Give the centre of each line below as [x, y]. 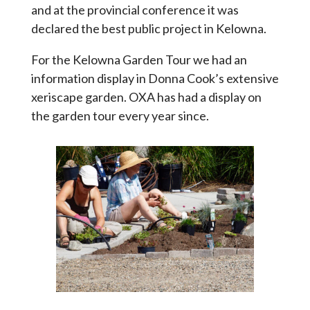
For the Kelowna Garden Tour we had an [139, 59]
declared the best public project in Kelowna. [148, 28]
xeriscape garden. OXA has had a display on [146, 97]
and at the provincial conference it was [135, 9]
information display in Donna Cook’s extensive [155, 78]
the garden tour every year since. [120, 115]
